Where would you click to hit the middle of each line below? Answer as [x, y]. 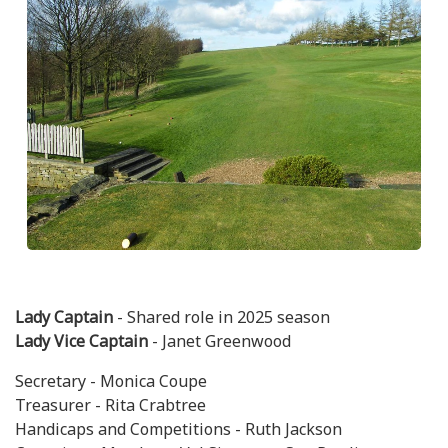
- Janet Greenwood [219, 340]
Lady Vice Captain [81, 340]
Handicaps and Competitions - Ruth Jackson [178, 428]
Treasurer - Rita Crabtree [110, 404]
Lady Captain [64, 316]
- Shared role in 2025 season [221, 316]
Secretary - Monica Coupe [111, 380]
